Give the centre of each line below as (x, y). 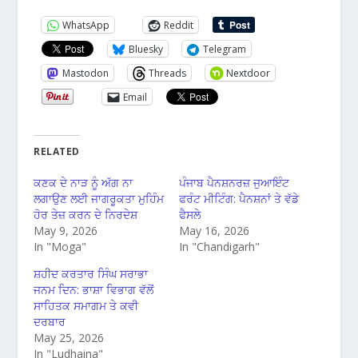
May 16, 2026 (214, 231)
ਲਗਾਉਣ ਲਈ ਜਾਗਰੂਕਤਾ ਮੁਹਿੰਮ (99, 199)
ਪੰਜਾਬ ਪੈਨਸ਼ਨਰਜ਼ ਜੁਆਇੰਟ (234, 183)
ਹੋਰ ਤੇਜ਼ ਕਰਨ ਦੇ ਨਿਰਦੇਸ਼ (86, 215)
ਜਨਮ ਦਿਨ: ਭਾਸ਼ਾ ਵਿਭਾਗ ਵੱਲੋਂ (94, 290)
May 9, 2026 (66, 231)
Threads (168, 73)
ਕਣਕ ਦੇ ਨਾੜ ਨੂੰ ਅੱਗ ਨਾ (84, 183)
